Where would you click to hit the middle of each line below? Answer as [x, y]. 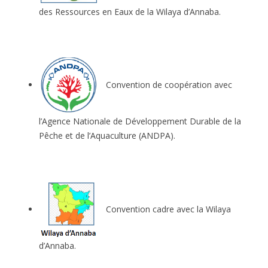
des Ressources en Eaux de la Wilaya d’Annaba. [130, 12]
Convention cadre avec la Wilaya [165, 209]
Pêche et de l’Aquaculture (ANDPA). [107, 135]
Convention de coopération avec [165, 85]
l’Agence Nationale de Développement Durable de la [140, 121]
